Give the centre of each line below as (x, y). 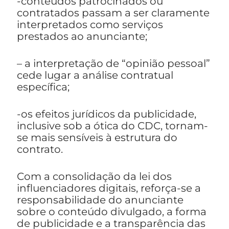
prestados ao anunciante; (82, 37)
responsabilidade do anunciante (100, 200)
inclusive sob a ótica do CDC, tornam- (112, 126)
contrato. (40, 150)
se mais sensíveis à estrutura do (97, 138)
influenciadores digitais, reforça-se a (109, 188)
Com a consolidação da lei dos (94, 177)
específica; (43, 87)
